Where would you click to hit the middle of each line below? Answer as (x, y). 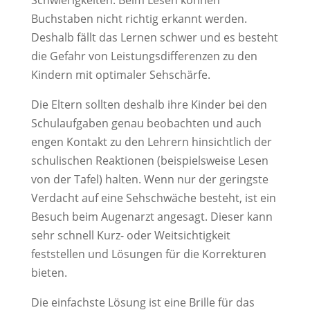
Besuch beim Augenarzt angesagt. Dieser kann (152, 217)
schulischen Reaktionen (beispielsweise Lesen (149, 161)
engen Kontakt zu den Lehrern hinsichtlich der (151, 142)
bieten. (49, 273)
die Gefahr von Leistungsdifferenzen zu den (144, 56)
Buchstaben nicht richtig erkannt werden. (139, 19)
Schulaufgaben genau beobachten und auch (146, 123)
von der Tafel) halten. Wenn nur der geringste (149, 179)
